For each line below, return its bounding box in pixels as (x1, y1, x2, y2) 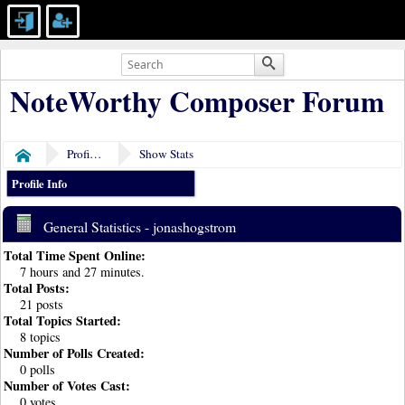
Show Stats (139, 145, 194, 162)
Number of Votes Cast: (4, 376, 131, 396)
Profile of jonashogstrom (89, 145, 102, 162)
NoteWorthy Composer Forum (10, 80, 384, 122)
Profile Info (12, 175, 68, 193)
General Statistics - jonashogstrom (40, 216, 236, 236)
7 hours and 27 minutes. (19, 263, 145, 281)
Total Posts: (4, 278, 71, 298)
